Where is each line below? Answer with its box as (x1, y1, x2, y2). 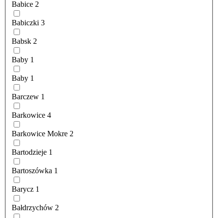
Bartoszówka (12, 166, 52, 175)
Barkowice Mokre (12, 129, 68, 138)
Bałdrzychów (12, 203, 53, 212)
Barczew (12, 92, 39, 101)
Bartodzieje (12, 148, 47, 157)
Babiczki (12, 18, 39, 27)
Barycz (12, 185, 34, 194)
